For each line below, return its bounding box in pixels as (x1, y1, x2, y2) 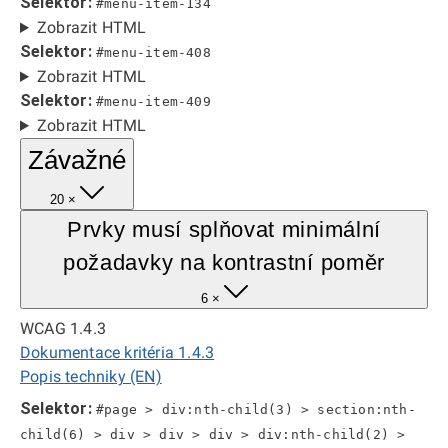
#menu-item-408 (96, 45, 211, 60)
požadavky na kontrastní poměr (63, 250, 385, 275)
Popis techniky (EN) (20, 367, 162, 386)
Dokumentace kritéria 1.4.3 (20, 343, 215, 362)
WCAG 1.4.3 (20, 319, 106, 338)
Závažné (28, 145, 126, 175)
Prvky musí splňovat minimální (67, 217, 381, 242)
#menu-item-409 (96, 94, 211, 109)
